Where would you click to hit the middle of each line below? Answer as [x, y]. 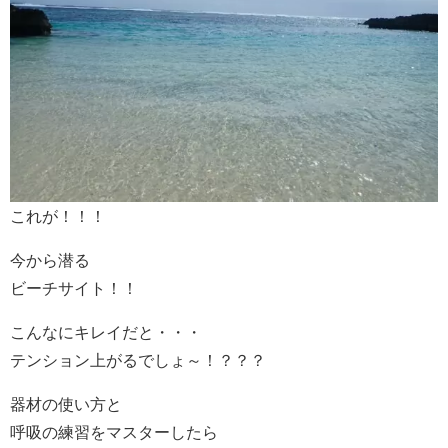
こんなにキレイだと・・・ [106, 331]
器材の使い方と [66, 403]
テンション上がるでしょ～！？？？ [138, 359]
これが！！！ [58, 215]
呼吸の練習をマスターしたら [114, 431]
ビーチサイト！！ [74, 287]
